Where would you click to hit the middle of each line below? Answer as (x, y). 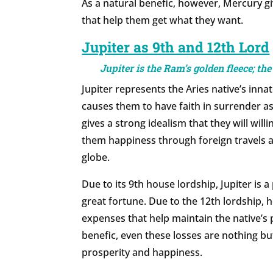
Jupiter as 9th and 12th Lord (176, 47)
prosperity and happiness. (142, 253)
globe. (96, 158)
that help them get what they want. (163, 20)
